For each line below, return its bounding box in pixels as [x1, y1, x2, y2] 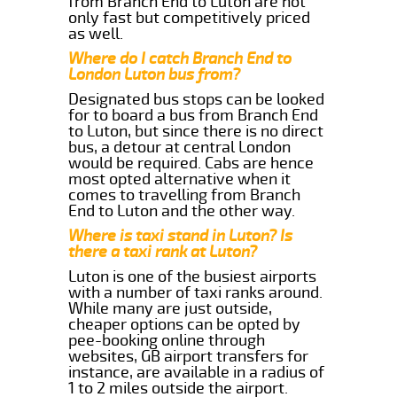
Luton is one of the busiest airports [68, 266, 317, 286]
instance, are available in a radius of [68, 362, 325, 382]
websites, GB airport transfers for [68, 346, 309, 366]
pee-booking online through [68, 330, 266, 350]
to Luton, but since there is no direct [68, 121, 324, 141]
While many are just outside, [68, 298, 273, 318]
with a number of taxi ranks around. [68, 282, 323, 302]
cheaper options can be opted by [68, 314, 301, 334]
